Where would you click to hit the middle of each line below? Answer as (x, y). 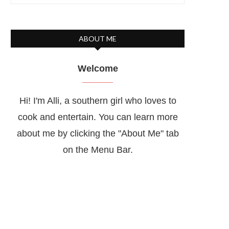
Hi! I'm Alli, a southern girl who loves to (98, 101)
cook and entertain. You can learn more (98, 117)
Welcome (98, 68)
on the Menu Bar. (98, 150)
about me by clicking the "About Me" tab (98, 133)
